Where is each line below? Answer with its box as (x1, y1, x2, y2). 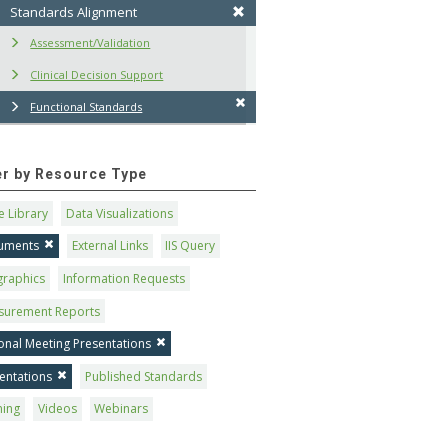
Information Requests (62, 270, 185, 288)
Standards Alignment (10, 3, 138, 22)
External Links (71, 237, 148, 255)
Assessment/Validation (30, 35, 151, 51)
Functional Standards (30, 99, 143, 115)
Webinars (94, 400, 149, 418)
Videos (37, 400, 77, 418)
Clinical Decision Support (30, 67, 164, 83)
